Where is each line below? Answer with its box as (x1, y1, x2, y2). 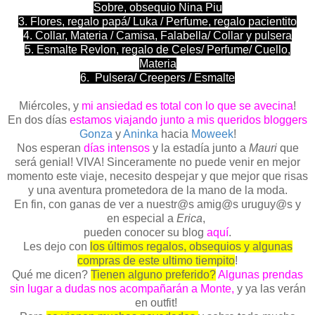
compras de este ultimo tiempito (77, 254, 235, 266)
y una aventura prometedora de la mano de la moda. (27, 184, 288, 196)
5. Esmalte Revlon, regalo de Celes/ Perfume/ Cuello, (25, 43, 290, 56)
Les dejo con (22, 240, 90, 252)
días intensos (83, 141, 150, 154)
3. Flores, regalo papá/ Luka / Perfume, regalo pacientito (18, 15, 297, 27)
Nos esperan (16, 141, 84, 154)
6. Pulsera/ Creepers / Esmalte (80, 71, 235, 84)
